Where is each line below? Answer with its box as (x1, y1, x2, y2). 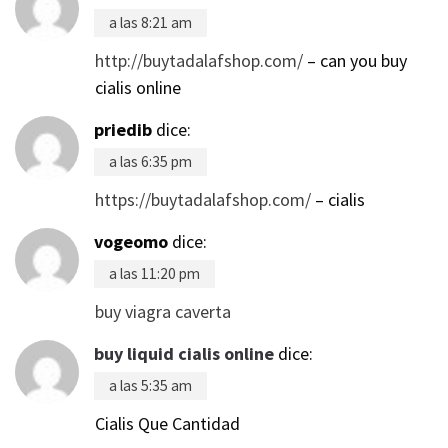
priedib (94, 117, 152, 141)
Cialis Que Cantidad (95, 411, 240, 435)
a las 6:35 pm (109, 151, 192, 171)
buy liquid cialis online (94, 341, 274, 365)
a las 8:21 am (109, 12, 192, 32)
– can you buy (303, 48, 407, 72)
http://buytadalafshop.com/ (95, 48, 303, 72)
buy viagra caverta (95, 299, 231, 323)
